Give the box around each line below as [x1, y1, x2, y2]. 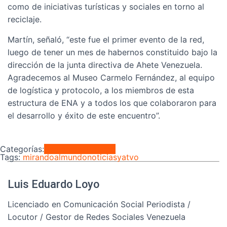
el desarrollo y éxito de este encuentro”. [8, 110, 160, 121]
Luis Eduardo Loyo [8, 178, 99, 191]
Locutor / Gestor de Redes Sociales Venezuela [8, 212, 185, 222]
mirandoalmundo [23, 152, 87, 162]
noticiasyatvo [87, 152, 139, 162]
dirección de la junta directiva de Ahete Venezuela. [8, 60, 202, 70]
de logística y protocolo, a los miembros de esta [8, 85, 194, 95]
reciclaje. [8, 14, 42, 24]
